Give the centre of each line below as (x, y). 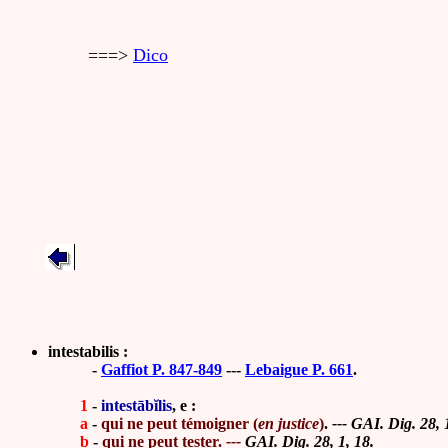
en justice (288, 423)
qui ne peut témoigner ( (179, 423)
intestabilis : (88, 351)
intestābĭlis (136, 405)
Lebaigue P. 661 (299, 369)
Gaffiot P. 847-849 (161, 369)
